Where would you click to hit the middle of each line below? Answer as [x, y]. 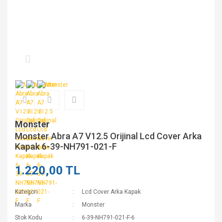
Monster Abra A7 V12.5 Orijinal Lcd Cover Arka [108, 136]
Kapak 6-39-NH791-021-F [66, 146]
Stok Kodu [28, 218]
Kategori [26, 192]
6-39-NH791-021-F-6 [109, 218]
